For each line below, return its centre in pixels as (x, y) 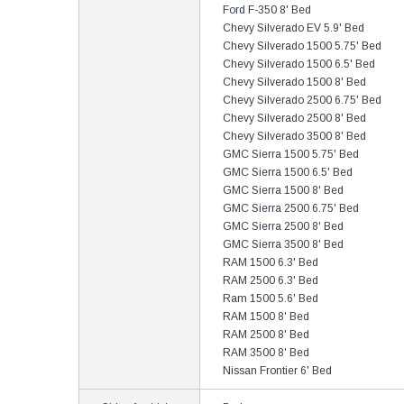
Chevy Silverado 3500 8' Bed (294, 136)
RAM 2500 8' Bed (266, 335)
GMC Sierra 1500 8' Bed (283, 190)
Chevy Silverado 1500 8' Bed (294, 82)
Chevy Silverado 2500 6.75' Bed (302, 100)
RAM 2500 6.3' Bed (271, 280)
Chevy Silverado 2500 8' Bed (294, 118)
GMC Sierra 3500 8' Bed (283, 244)
